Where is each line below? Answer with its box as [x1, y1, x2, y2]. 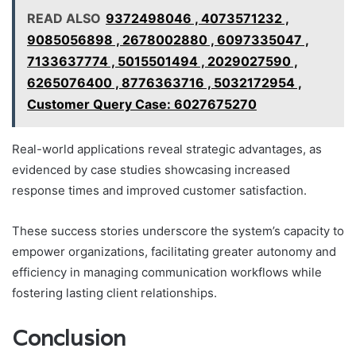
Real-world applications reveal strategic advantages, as [12, 141, 322, 157]
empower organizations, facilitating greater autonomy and [12, 244, 336, 260]
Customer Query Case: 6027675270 [27, 96, 257, 113]
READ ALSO [27, 10, 101, 27]
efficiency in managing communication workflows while [12, 265, 322, 281]
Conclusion [12, 324, 126, 353]
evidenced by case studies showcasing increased [12, 162, 290, 178]
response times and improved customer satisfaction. [12, 183, 307, 199]
